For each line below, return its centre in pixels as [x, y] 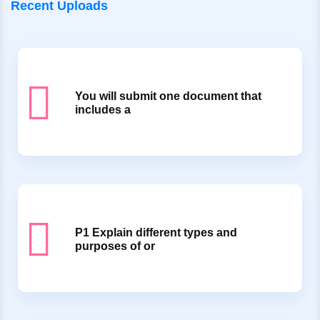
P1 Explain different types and [156, 233]
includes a [103, 110]
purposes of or [115, 246]
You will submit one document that [168, 96]
